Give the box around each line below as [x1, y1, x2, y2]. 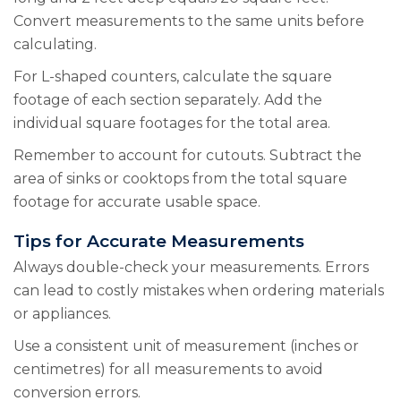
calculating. [13, 35, 97, 53]
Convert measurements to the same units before [13, 12, 364, 30]
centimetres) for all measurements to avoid [13, 360, 323, 378]
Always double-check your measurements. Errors [13, 258, 369, 276]
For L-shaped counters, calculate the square [13, 67, 332, 85]
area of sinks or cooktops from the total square [13, 169, 347, 187]
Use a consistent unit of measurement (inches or [13, 337, 359, 354]
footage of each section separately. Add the [13, 90, 322, 108]
